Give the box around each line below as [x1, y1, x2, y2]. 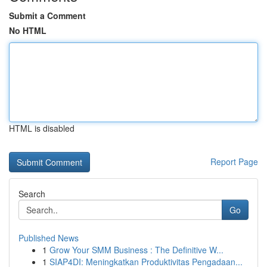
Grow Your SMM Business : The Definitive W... [49, 244, 223, 256]
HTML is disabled [9, 122, 74, 134]
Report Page [210, 156, 258, 167]
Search [18, 188, 45, 200]
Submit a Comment [9, 10, 86, 21]
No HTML [9, 24, 46, 36]
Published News [18, 232, 79, 244]
